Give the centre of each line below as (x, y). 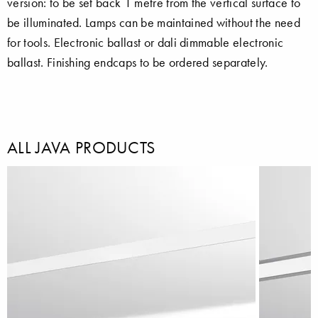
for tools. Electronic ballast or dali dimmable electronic (146, 42)
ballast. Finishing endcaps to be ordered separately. (138, 62)
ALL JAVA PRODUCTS (81, 147)
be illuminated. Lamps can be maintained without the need (154, 22)
